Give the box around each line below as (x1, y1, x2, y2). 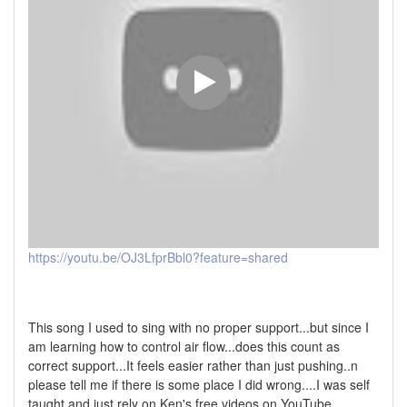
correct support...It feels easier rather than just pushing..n (28, 356, 358, 375)
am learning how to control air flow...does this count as (28, 337, 340, 356)
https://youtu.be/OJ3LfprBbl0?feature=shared (28, 248, 288, 267)
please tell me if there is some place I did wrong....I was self (28, 375, 370, 394)
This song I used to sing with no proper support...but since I (28, 318, 369, 337)
